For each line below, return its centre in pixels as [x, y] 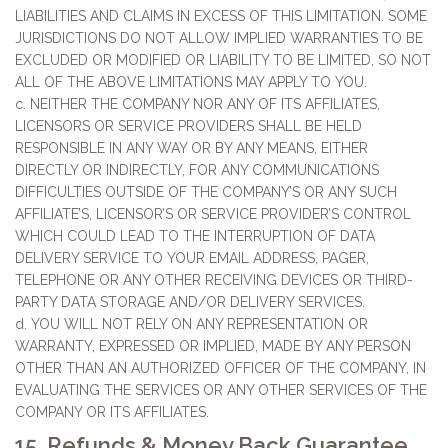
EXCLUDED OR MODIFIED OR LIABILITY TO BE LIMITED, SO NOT [223, 60]
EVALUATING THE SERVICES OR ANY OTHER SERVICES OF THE [221, 390]
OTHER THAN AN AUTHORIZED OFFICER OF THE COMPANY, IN [220, 368]
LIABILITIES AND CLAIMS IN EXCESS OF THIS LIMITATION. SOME [221, 16]
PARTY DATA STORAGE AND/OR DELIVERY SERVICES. [190, 302]
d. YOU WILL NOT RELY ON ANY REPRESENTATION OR [191, 324]
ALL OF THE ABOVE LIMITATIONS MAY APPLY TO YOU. [191, 82]
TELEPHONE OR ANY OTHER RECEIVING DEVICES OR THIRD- [214, 280]
